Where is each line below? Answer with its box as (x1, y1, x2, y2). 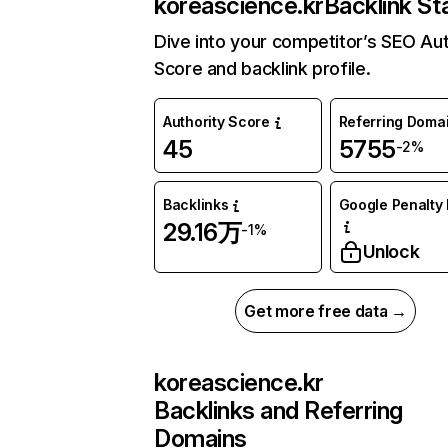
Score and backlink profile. (154, 58, 371, 80)
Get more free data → (244, 301, 407, 322)
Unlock (362, 241, 420, 263)
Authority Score (163, 113, 270, 131)
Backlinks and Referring (154, 396, 403, 426)
